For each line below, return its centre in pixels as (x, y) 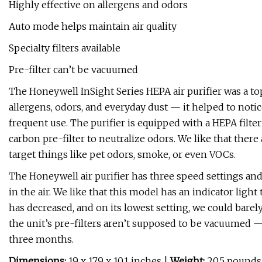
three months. (41, 239)
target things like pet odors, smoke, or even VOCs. (122, 155)
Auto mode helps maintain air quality (93, 27)
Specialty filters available (65, 48)
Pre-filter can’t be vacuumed (73, 70)
